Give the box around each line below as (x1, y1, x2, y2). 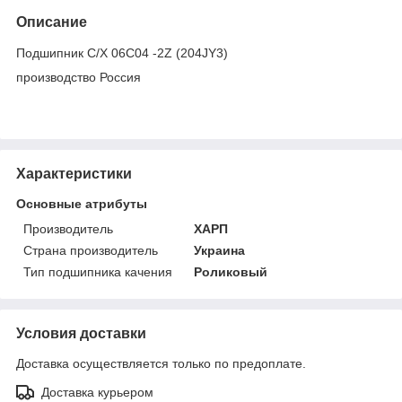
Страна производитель (23, 242, 158, 258)
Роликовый (194, 264, 268, 279)
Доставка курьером (41, 384, 153, 399)
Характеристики (16, 165, 132, 181)
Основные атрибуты (16, 196, 147, 211)
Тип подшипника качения (23, 264, 172, 279)
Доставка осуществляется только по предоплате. (16, 355, 306, 371)
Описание (16, 13, 87, 30)
